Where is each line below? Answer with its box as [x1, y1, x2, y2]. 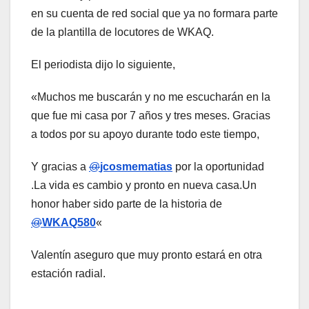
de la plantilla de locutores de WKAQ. [31, 26, 214, 39]
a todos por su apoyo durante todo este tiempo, [31, 128, 259, 141]
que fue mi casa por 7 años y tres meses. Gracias [31, 110, 270, 122]
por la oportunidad [172, 161, 264, 173]
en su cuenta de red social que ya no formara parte [31, 8, 278, 20]
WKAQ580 [42, 217, 96, 229]
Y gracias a [31, 161, 89, 173]
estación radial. [31, 268, 106, 280]
